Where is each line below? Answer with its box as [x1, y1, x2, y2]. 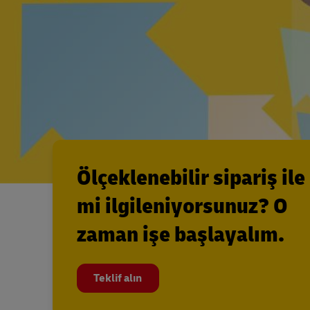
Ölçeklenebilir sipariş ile [76, 164, 305, 192]
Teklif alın [93, 271, 143, 286]
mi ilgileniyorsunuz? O [76, 192, 288, 221]
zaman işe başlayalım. [76, 221, 284, 249]
